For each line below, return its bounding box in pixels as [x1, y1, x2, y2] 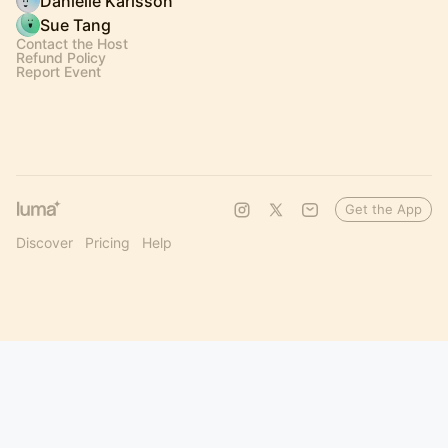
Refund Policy [16, 49, 106, 66]
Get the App [345, 201, 422, 217]
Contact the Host [16, 35, 128, 52]
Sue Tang [40, 15, 111, 35]
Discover [16, 234, 73, 251]
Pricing [85, 234, 130, 251]
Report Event [16, 63, 101, 80]
